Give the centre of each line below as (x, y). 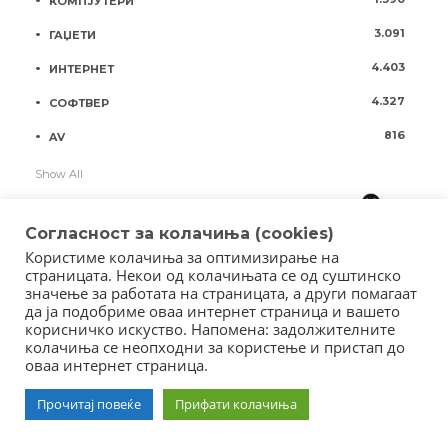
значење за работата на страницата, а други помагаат (221, 293)
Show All (59, 173)
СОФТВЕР (79, 103)
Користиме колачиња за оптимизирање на (182, 257)
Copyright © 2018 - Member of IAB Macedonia (224, 377)
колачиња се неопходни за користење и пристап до (215, 347)
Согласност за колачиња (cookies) (179, 233)
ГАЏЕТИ (72, 35)
